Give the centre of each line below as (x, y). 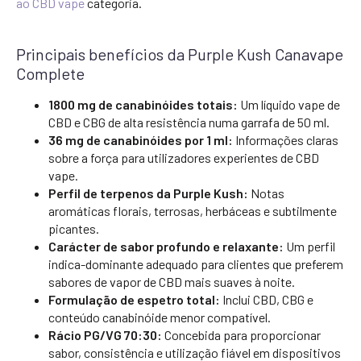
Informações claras (286, 140)
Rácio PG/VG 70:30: (105, 335)
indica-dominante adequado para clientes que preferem (196, 264)
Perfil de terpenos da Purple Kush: (148, 193)
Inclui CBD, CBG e (267, 299)
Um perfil (309, 246)
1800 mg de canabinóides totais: (143, 104)
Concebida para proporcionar (241, 335)
